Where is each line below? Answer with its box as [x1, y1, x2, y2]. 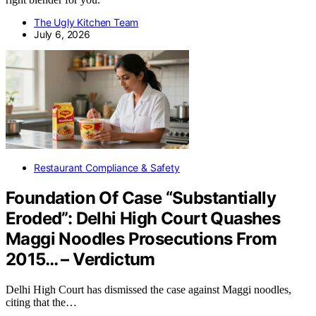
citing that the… [6, 296, 77, 308]
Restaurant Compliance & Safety [34, 162, 180, 174]
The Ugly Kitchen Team [34, 16, 139, 29]
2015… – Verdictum [6, 248, 155, 269]
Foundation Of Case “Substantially [6, 187, 276, 208]
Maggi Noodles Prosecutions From [6, 228, 277, 249]
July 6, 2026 [34, 28, 90, 41]
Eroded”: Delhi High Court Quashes [6, 207, 281, 229]
